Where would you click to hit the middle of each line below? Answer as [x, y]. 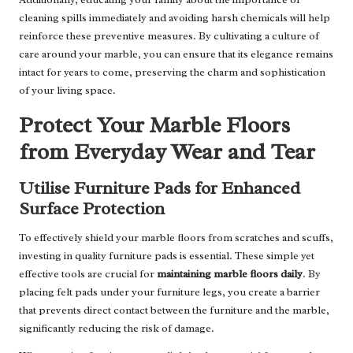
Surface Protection [92, 209]
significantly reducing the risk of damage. [117, 329]
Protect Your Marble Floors [154, 125]
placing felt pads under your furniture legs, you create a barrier [169, 292]
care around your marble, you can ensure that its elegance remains [176, 54]
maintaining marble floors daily [230, 274]
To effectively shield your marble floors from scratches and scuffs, [176, 238]
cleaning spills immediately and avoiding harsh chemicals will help [175, 18]
